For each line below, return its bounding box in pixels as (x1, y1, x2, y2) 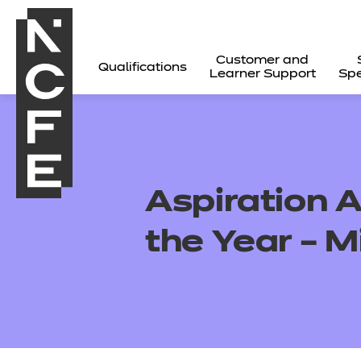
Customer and (216, 55, 309, 66)
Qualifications (98, 61, 187, 73)
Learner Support (209, 68, 316, 80)
